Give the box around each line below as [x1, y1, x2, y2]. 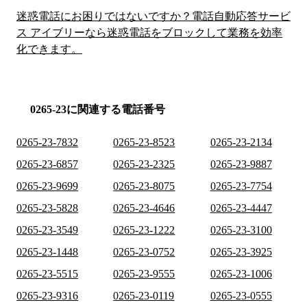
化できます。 [16, 43, 82, 56]
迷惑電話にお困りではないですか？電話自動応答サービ [16, 10, 291, 23]
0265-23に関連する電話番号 [30, 103, 165, 116]
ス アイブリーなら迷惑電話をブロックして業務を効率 [16, 27, 282, 39]
